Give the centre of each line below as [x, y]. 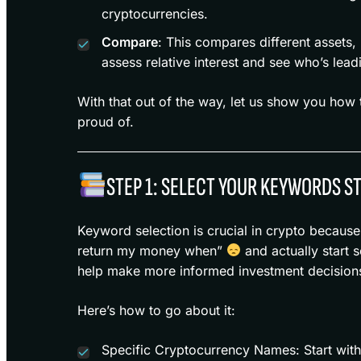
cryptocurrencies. [155, 13]
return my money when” [152, 250]
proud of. [106, 121]
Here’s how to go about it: [156, 310]
